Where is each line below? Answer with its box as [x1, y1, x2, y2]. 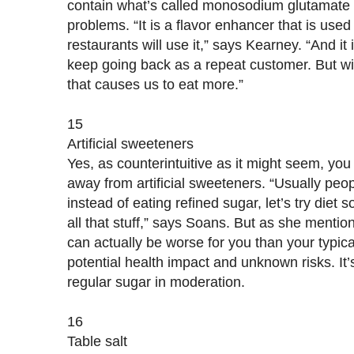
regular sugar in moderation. [67, 273, 245, 290]
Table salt [67, 332, 127, 349]
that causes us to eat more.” [67, 75, 243, 92]
